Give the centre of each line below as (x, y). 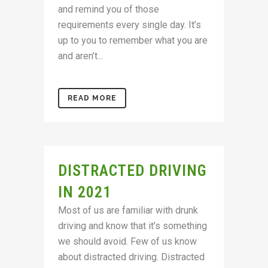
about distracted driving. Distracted (131, 257)
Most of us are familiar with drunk (128, 210)
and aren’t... (80, 56)
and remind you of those (109, 9)
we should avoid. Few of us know (127, 241)
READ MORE (92, 98)
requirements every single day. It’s (130, 25)
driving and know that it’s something (133, 226)
